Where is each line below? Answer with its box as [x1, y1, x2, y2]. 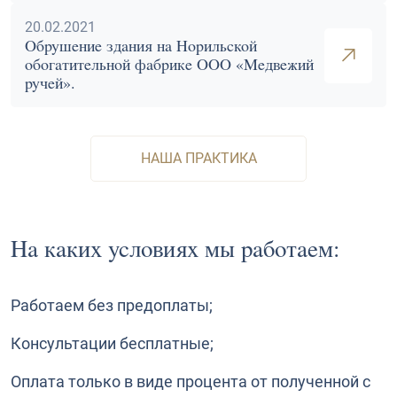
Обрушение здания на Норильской [25, 37, 257, 56]
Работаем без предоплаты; [11, 295, 213, 315]
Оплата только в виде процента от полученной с [11, 371, 370, 391]
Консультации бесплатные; [11, 333, 214, 353]
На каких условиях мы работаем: [11, 235, 340, 263]
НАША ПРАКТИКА [140, 150, 257, 167]
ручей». [25, 74, 75, 93]
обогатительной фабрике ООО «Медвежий [25, 56, 314, 74]
